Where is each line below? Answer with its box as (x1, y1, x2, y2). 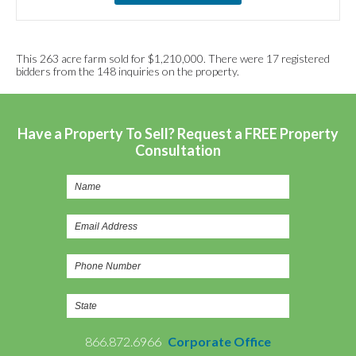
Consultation (135, 141, 221, 159)
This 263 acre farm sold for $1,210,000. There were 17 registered (16, 52, 330, 65)
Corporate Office (168, 334, 271, 349)
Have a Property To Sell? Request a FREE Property (17, 125, 339, 142)
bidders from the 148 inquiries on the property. (16, 64, 239, 78)
